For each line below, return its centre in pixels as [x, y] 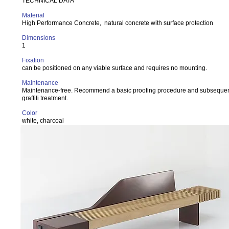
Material [33, 15]
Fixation [33, 60]
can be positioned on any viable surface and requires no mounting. [115, 68]
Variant [32, 135]
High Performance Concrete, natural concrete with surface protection [118, 23]
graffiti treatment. [45, 98]
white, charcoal [43, 121]
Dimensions [39, 38]
